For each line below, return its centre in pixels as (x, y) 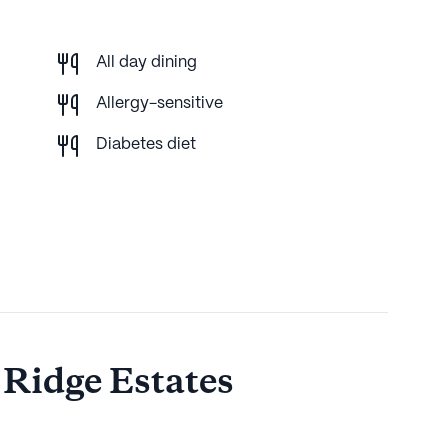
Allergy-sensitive (159, 103)
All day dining (146, 62)
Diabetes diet (146, 144)
